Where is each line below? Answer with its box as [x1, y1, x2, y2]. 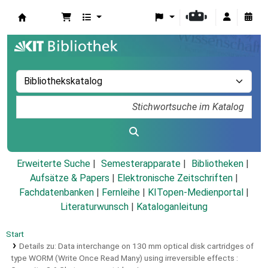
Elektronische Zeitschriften [117, 172, 233, 184]
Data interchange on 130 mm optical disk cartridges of [57, 241, 254, 251]
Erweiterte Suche [16, 158, 90, 170]
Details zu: [19, 241, 58, 251]
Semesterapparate [100, 158, 181, 170]
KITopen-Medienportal [148, 187, 243, 199]
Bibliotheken [191, 158, 243, 170]
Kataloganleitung [136, 201, 208, 213]
